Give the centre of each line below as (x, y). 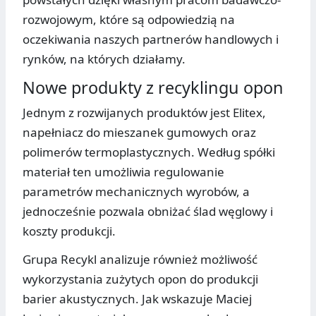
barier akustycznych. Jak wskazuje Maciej (137, 299)
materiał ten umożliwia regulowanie (123, 172)
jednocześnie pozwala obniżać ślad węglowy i (148, 212)
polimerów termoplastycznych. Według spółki (149, 152)
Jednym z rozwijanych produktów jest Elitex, (144, 113)
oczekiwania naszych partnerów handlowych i (151, 39)
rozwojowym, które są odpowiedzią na (129, 20)
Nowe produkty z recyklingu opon (153, 88)
